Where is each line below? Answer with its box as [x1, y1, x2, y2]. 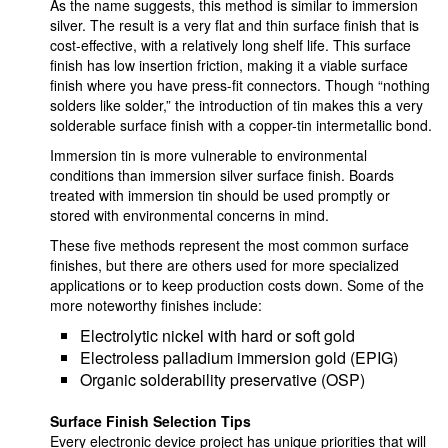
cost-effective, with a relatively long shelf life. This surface [50, 35, 411, 55]
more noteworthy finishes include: [50, 295, 262, 315]
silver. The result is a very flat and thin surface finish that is [50, 15, 419, 35]
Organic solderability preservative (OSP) [80, 368, 365, 391]
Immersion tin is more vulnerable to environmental [50, 145, 367, 165]
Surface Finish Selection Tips [50, 411, 251, 431]
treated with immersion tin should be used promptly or [50, 185, 390, 205]
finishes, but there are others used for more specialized [50, 255, 399, 275]
